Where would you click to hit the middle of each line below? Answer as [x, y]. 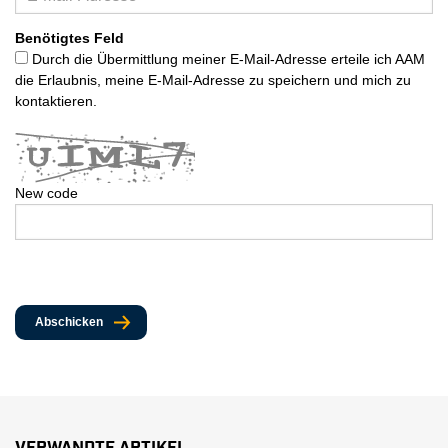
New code [46, 193]
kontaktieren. [56, 101]
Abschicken [69, 322]
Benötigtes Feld [69, 38]
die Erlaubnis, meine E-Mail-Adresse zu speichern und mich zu [213, 80]
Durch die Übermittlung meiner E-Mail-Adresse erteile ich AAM [226, 59]
